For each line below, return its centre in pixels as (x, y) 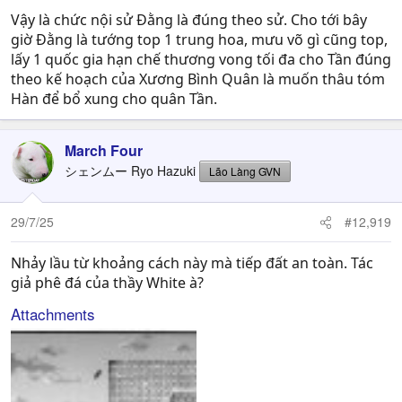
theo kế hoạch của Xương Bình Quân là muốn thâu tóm (198, 79)
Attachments (53, 314)
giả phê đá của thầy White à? (107, 283)
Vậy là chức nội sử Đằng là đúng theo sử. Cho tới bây (189, 20)
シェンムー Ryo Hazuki (130, 170)
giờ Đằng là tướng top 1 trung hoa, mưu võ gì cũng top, (199, 39)
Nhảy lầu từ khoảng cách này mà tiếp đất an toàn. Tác (192, 263)
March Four (104, 150)
